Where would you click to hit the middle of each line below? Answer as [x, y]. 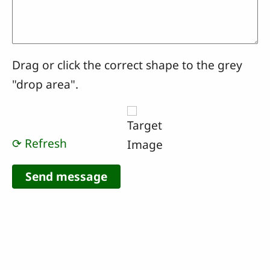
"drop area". [45, 84]
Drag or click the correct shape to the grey [127, 64]
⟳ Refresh [39, 143]
